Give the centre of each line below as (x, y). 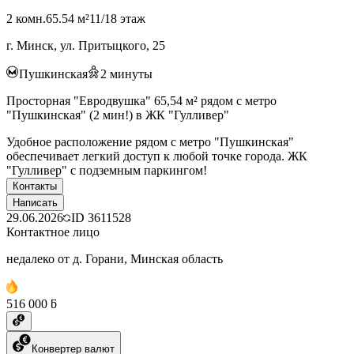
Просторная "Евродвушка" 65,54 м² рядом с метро (141, 100)
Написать (35, 202)
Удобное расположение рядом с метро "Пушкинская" (150, 141)
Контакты (35, 186)
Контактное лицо (53, 232)
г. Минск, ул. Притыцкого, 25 (86, 45)
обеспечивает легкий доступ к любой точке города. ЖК (157, 156)
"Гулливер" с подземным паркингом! (107, 170)
